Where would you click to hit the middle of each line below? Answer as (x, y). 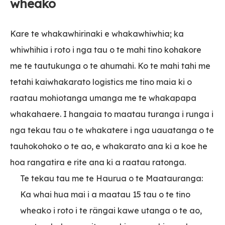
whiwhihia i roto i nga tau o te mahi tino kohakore (106, 49)
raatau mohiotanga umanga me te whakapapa (103, 98)
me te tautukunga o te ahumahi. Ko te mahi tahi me (110, 66)
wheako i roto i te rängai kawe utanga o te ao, (111, 210)
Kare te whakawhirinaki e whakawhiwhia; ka (97, 33)
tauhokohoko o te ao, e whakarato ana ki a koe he (109, 146)
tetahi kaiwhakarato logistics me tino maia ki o (101, 82)
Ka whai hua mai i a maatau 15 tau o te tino (105, 194)
